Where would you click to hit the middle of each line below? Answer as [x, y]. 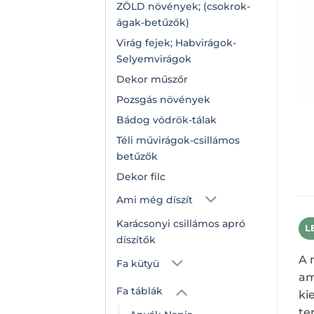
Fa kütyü [138, 263]
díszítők [136, 240]
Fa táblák [139, 291]
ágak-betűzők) [153, 22]
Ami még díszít [155, 200]
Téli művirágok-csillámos [178, 140]
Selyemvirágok [154, 59]
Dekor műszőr [152, 79]
